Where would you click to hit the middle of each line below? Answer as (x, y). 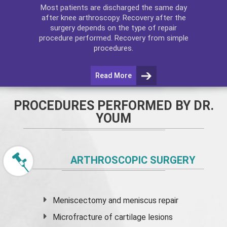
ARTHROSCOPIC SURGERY (133, 160)
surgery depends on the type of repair (113, 28)
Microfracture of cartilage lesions (113, 217)
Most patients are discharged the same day (113, 7)
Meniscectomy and (88, 200)
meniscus (140, 200)
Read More (113, 75)
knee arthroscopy (90, 17)
